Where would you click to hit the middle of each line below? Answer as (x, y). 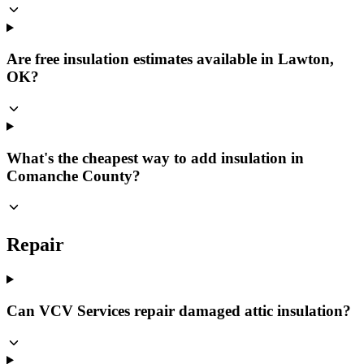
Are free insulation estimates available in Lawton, (170, 59)
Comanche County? (74, 175)
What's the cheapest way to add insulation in (155, 158)
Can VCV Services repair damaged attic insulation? (179, 310)
